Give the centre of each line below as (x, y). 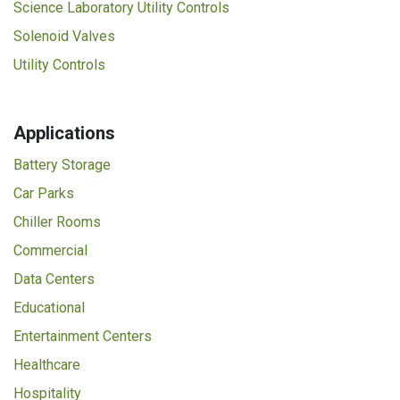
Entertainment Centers (83, 336)
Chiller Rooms (57, 222)
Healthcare (47, 365)
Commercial (50, 250)
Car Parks (44, 193)
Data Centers (54, 279)
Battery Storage (62, 165)
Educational (49, 308)
